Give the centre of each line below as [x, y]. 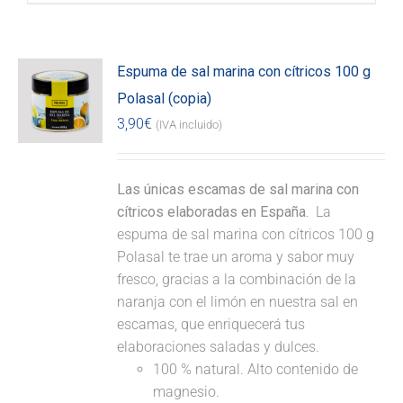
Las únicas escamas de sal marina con [238, 190]
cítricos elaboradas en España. [215, 212]
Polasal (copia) [165, 99]
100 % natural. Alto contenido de [256, 370]
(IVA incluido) [189, 125]
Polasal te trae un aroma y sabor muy [236, 257]
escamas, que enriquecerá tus [211, 325]
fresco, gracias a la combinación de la [237, 280]
